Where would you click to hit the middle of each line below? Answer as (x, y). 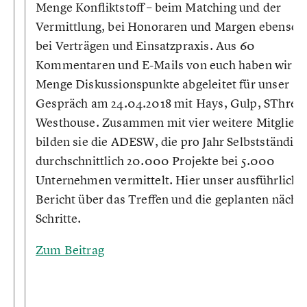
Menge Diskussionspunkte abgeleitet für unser (162, 84)
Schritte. (59, 218)
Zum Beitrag (70, 250)
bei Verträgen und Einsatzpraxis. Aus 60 (146, 46)
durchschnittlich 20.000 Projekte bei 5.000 (156, 161)
